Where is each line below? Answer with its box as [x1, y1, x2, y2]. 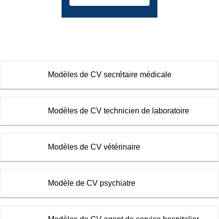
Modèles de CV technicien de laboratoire [47, 107, 189, 115]
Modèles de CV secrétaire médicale [47, 70, 172, 79]
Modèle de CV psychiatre [47, 179, 135, 188]
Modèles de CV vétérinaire [47, 143, 140, 152]
